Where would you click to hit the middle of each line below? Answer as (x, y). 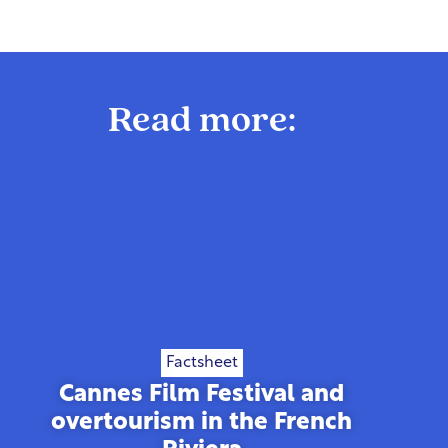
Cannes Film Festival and (202, 394)
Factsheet (201, 362)
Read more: (202, 122)
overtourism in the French (202, 422)
